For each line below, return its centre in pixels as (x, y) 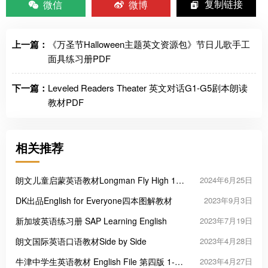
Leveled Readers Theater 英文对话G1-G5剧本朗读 (148, 88)
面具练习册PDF (79, 58)
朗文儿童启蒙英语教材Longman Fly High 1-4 (100, 180)
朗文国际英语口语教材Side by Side (81, 241)
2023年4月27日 (226, 261)
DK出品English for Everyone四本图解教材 (94, 200)
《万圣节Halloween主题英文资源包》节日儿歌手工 (149, 44)
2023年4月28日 (226, 241)
